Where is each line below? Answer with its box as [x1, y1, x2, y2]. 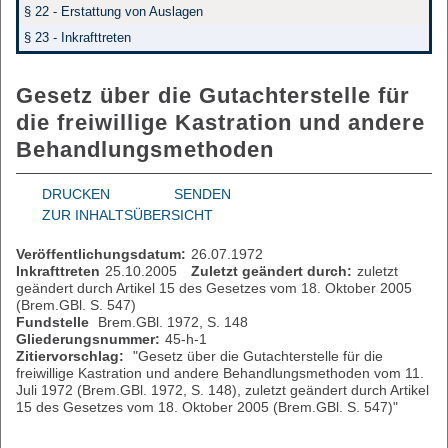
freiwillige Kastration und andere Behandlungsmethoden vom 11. [16, 365, 424, 381]
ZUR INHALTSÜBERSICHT [42, 207, 213, 223]
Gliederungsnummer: [16, 331, 160, 347]
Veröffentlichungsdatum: [16, 246, 186, 262]
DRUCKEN [42, 186, 110, 202]
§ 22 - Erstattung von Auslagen [24, 4, 203, 19]
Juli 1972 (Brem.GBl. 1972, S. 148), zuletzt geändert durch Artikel [16, 382, 429, 398]
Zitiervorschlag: [16, 348, 124, 364]
